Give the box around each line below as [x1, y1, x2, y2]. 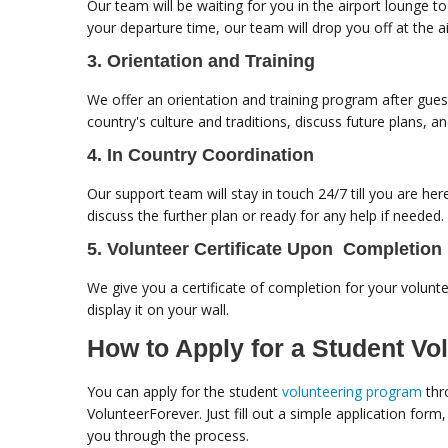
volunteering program [282, 382, 422, 402]
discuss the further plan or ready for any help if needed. [87, 206, 444, 226]
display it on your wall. [87, 300, 229, 320]
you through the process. [87, 426, 249, 446]
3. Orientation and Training [87, 51, 315, 72]
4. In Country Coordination [87, 145, 314, 166]
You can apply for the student [87, 382, 282, 402]
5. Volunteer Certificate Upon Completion [87, 239, 442, 260]
